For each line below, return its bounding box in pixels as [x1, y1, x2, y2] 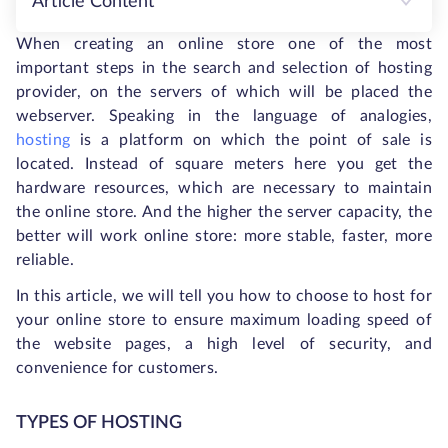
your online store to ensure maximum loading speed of [16, 312, 432, 328]
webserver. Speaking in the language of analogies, [16, 108, 432, 124]
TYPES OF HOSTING [16, 414, 182, 432]
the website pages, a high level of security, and [16, 336, 432, 352]
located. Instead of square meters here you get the [16, 156, 432, 172]
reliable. [16, 252, 74, 268]
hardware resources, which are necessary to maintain [16, 180, 432, 196]
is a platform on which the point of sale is [70, 132, 432, 148]
